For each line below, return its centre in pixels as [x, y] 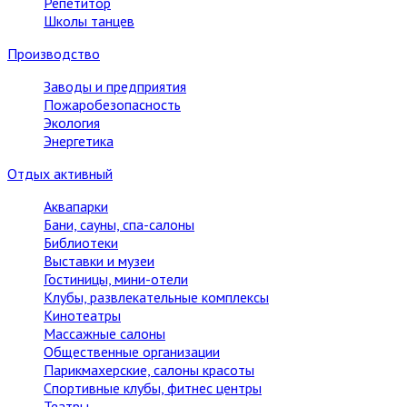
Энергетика [79, 141]
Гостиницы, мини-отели [116, 279]
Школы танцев [89, 21]
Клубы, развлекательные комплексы [156, 297]
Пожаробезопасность [112, 104]
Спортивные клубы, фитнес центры [153, 388]
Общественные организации [132, 352]
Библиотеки [81, 243]
